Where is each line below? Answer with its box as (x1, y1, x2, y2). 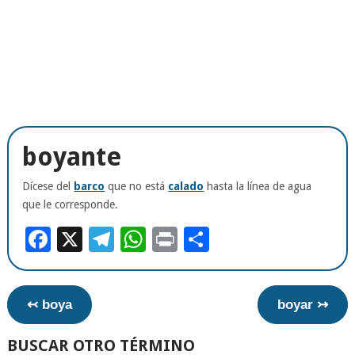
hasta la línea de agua (204, 179, 312, 193)
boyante (22, 141, 122, 172)
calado (168, 179, 204, 193)
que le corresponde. (22, 197, 119, 211)
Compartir (209, 223, 333, 254)
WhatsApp (146, 223, 269, 254)
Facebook (51, 223, 170, 254)
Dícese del (22, 179, 74, 193)
